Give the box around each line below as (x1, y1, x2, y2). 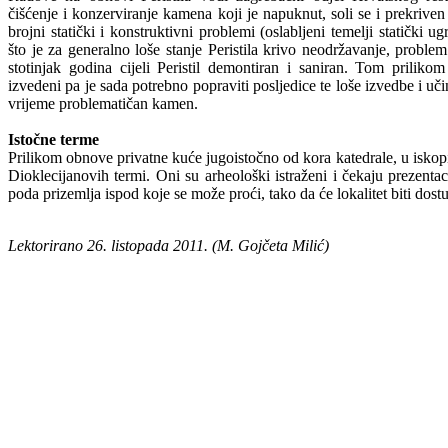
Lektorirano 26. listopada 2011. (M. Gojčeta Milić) (8, 236, 329, 254)
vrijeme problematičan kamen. (8, 94, 198, 112)
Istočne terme (8, 130, 99, 148)
